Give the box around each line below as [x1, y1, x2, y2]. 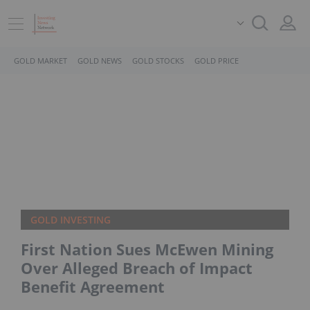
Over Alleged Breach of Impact [21, 257, 253, 278]
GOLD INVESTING [30, 213, 111, 226]
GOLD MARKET [14, 55, 67, 66]
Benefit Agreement [21, 276, 165, 297]
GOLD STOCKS [132, 55, 184, 66]
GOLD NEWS [77, 55, 122, 66]
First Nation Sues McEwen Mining [21, 239, 273, 259]
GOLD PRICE [194, 55, 239, 66]
